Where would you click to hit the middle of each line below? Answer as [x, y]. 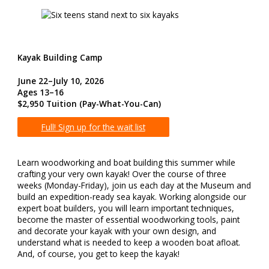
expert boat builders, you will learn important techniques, [125, 208]
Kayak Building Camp [59, 57]
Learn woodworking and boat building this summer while [126, 162]
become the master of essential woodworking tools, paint [128, 219]
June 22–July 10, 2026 [60, 80]
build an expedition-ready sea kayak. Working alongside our [131, 196]
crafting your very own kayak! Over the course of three [122, 174]
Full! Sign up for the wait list [93, 127]
